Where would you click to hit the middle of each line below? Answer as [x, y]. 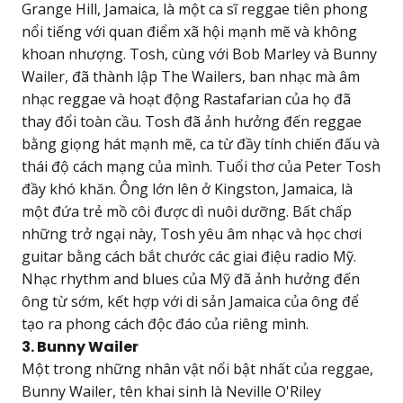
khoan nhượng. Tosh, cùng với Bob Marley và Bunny [199, 54]
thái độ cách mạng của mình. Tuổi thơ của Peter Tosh [201, 167]
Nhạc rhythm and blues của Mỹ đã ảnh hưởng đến [191, 279]
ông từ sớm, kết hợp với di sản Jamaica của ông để [190, 302]
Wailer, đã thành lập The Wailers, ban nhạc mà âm [191, 77]
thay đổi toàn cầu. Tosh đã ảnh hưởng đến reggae [192, 122]
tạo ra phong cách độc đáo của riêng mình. [165, 324]
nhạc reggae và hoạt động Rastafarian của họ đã [186, 99]
